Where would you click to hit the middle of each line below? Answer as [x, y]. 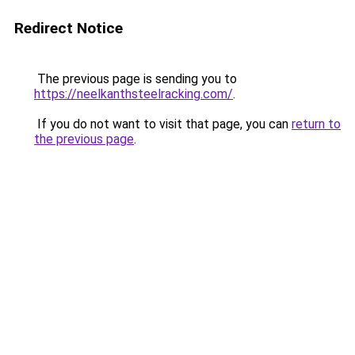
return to [316, 124]
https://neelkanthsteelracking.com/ [134, 94]
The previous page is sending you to [136, 79]
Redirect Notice [69, 28]
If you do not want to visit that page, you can [163, 124]
